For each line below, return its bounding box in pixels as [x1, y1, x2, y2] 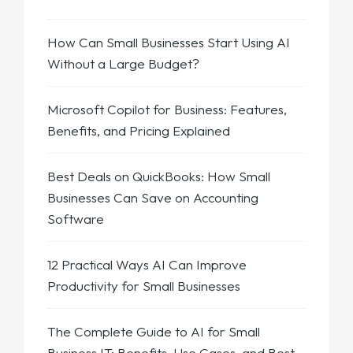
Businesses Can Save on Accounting [47, 189, 258, 206]
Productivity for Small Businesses [47, 277, 243, 295]
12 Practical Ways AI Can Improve [47, 256, 247, 273]
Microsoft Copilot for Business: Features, [47, 101, 287, 118]
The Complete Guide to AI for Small [47, 323, 260, 340]
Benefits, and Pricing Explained [47, 122, 233, 139]
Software [47, 210, 107, 228]
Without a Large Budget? [47, 55, 203, 72]
